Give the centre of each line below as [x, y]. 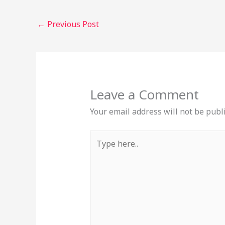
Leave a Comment [144, 94]
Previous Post [72, 24]
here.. [99, 150]
